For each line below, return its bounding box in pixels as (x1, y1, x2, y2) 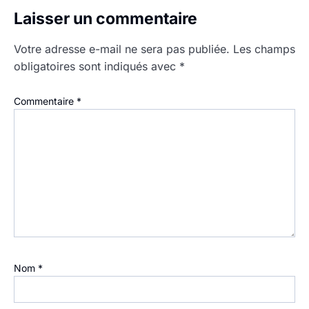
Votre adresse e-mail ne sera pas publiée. (14, 42, 230, 57)
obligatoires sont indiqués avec (14, 59, 179, 74)
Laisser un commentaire (14, 9, 197, 29)
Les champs (233, 42, 295, 57)
